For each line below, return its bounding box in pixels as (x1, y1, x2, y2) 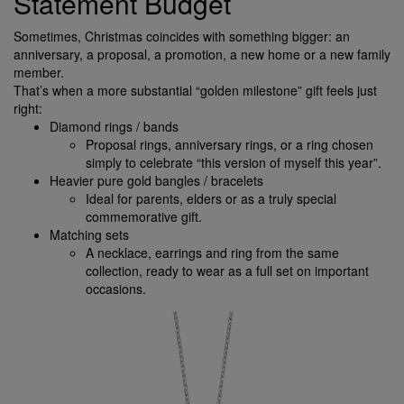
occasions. (86, 280, 146, 298)
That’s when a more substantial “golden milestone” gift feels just (14, 81, 377, 100)
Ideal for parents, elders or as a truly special (86, 189, 336, 208)
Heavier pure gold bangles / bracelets (50, 171, 263, 190)
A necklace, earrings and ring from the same (86, 243, 339, 262)
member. (14, 63, 64, 82)
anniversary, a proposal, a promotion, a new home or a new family (14, 45, 390, 64)
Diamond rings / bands (50, 117, 179, 136)
